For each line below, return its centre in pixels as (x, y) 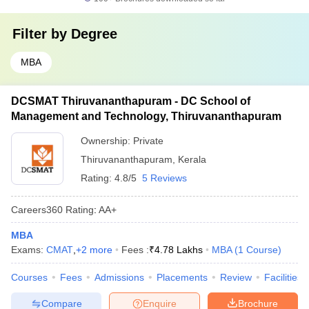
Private (148, 141)
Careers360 (37, 209)
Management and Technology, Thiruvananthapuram (146, 116)
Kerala (192, 159)
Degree (94, 34)
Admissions (119, 277)
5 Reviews (165, 178)
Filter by (42, 34)
